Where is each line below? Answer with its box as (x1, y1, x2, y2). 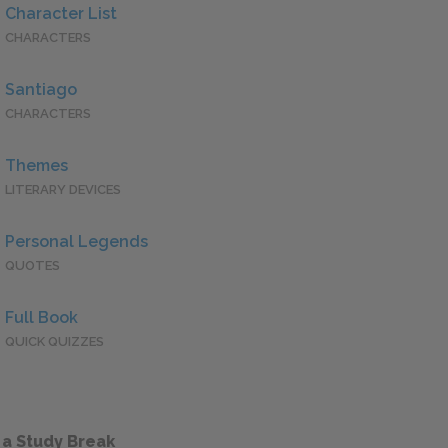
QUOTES (5, 258, 60, 274)
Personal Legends (5, 232, 148, 252)
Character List (5, 4, 117, 24)
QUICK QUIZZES (5, 334, 104, 350)
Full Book (5, 308, 78, 328)
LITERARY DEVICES (5, 182, 121, 198)
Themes (5, 156, 68, 176)
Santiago (5, 80, 77, 100)
